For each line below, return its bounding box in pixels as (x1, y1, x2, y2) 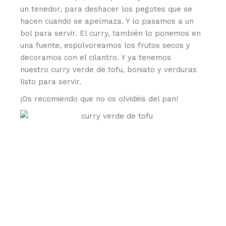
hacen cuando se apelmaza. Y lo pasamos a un (20, 16, 194, 26)
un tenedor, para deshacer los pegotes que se (20, 4, 193, 14)
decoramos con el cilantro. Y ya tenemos (20, 52, 172, 62)
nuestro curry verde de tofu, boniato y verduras (20, 65, 197, 74)
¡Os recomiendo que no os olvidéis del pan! (20, 94, 179, 103)
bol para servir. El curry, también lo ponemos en (20, 28, 201, 38)
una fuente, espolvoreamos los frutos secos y (20, 40, 191, 50)
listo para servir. (20, 77, 82, 86)
